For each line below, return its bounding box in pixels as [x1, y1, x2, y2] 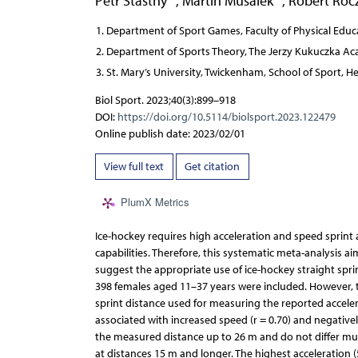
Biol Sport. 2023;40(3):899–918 [94, 93, 236, 107]
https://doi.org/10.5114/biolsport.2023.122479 [117, 109, 336, 124]
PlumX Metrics [120, 194, 189, 210]
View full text [104, 160, 164, 174]
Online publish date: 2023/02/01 [94, 126, 245, 141]
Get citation [185, 160, 240, 174]
